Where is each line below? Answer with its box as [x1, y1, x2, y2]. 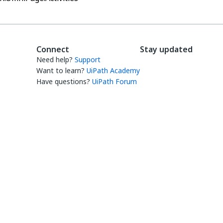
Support [75, 54, 101, 65]
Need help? [36, 54, 73, 65]
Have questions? [36, 76, 90, 87]
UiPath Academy [87, 65, 140, 76]
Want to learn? [36, 65, 85, 76]
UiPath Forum [92, 76, 137, 87]
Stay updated [140, 43, 193, 55]
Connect [36, 43, 69, 55]
